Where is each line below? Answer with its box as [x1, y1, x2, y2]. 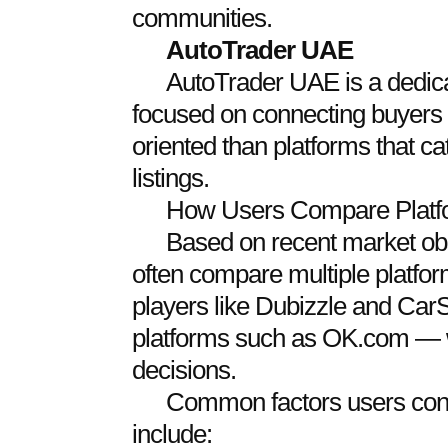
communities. [131, 4, 272, 33]
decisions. [131, 356, 236, 385]
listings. [131, 164, 209, 193]
